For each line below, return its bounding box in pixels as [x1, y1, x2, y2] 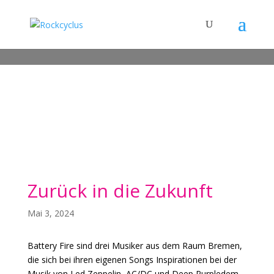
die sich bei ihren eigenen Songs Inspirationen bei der [27, 254, 237, 265]
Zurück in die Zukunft [27, 178, 213, 203]
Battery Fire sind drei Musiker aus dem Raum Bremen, [27, 240, 242, 251]
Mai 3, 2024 [27, 207, 74, 219]
